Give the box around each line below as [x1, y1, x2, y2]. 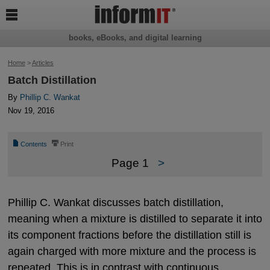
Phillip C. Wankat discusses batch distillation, [7, 195, 224, 209]
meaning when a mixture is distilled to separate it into [7, 212, 262, 225]
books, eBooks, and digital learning [68, 33, 202, 43]
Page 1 [111, 157, 149, 170]
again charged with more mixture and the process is [7, 244, 256, 257]
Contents [20, 140, 48, 148]
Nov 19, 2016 [7, 106, 54, 116]
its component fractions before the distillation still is [7, 228, 251, 241]
